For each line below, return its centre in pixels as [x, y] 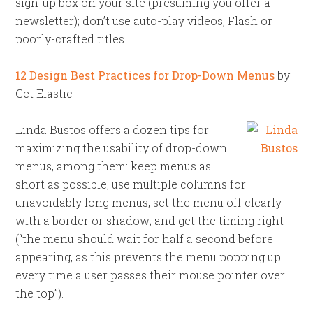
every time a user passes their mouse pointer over [151, 275]
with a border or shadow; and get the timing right [150, 220]
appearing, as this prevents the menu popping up [148, 257]
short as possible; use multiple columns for [131, 184]
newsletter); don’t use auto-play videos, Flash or [144, 21]
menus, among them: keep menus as [114, 166]
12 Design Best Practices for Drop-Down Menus [145, 75]
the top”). [40, 293]
